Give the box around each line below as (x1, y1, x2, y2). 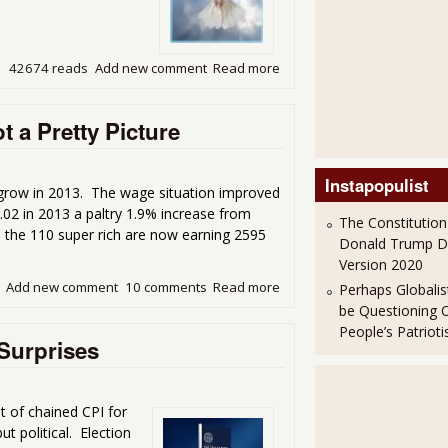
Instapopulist (324, 173, 429, 198)
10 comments (124, 277, 207, 296)
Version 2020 (338, 255, 423, 275)
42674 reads (9, 59, 89, 78)
